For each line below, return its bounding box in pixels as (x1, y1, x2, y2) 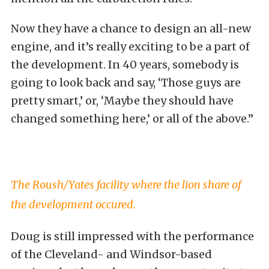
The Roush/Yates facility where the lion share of (11, 178, 241, 192)
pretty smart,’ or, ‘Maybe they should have (11, 94, 234, 107)
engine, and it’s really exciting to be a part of (11, 40, 250, 53)
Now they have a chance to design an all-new (11, 22, 251, 35)
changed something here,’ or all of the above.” (11, 112, 253, 125)
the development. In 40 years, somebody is (11, 58, 239, 71)
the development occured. (11, 198, 136, 211)
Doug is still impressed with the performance (11, 229, 254, 243)
